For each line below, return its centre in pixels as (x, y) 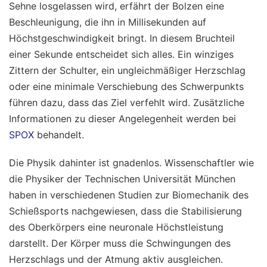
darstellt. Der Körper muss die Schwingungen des (120, 243)
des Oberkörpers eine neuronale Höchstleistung (116, 227)
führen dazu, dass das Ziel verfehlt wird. (101, 102)
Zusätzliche (219, 102)
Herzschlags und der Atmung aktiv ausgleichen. (116, 259)
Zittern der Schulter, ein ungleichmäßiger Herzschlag (127, 70)
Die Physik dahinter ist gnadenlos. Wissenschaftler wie (131, 162)
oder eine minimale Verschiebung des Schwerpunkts (126, 86)
